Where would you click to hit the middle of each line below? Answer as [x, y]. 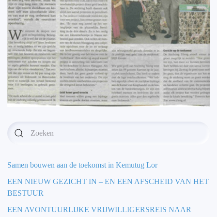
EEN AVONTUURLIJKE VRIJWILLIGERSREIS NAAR [99, 210]
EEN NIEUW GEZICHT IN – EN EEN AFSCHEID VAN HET [108, 182]
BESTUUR [25, 193]
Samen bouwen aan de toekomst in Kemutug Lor [82, 165]
